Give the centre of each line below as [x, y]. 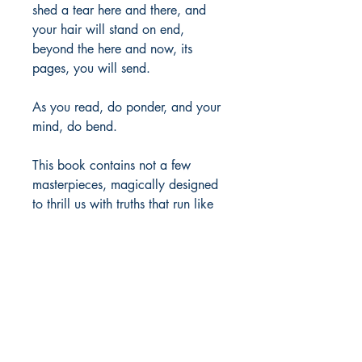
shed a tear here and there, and [119, 11]
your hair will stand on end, [108, 30]
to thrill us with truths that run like [123, 204]
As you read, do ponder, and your [126, 107]
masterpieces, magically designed [125, 185]
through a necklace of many [109, 224]
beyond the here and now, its [112, 49]
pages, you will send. [91, 69]
